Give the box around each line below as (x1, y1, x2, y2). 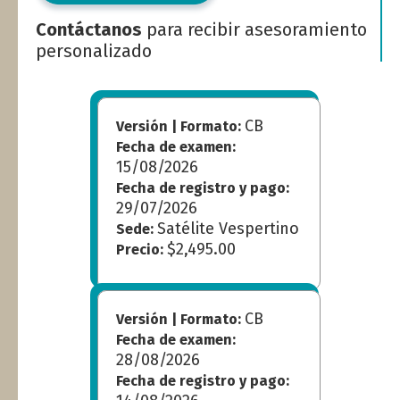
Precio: (116, 240, 167, 258)
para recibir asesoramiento (142, 18, 367, 40)
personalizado (36, 39, 152, 62)
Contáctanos (36, 18, 142, 40)
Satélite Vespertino (157, 218, 299, 238)
